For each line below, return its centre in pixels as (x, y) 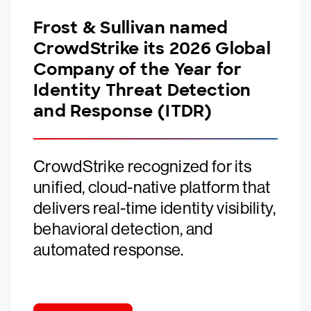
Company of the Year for (137, 69)
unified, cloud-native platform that (152, 187)
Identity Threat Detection (142, 90)
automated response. (109, 250)
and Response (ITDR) (123, 111)
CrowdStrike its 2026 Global (152, 48)
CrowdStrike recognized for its (142, 166)
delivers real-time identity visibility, (155, 208)
